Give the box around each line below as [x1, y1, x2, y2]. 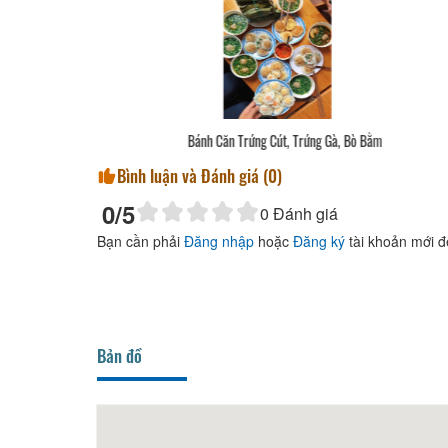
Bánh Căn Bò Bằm [196, 129, 286, 151]
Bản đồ [97, 342, 142, 368]
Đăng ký [293, 230, 345, 251]
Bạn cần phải [97, 230, 184, 251]
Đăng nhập [184, 230, 254, 251]
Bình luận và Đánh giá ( [117, 162, 268, 188]
